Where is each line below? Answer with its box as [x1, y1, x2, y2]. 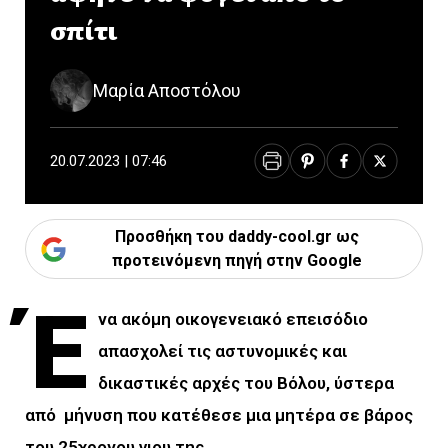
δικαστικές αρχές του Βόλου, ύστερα [98, 373, 399, 393]
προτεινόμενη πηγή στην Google [111, 251, 362, 270]
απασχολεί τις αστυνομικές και [98, 341, 348, 361]
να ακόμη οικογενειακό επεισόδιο [98, 309, 373, 329]
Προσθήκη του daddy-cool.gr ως [114, 227, 359, 246]
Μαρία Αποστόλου [93, 80, 241, 101]
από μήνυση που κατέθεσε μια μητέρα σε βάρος [25, 405, 413, 425]
